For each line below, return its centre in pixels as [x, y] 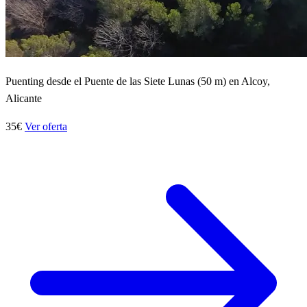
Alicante [24, 98]
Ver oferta [46, 126]
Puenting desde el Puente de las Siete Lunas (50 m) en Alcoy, [138, 81]
